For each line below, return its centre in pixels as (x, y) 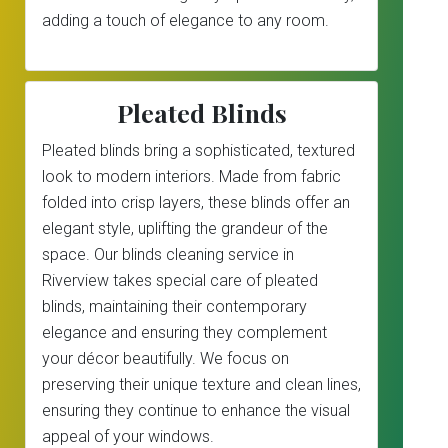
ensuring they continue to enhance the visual (196, 410)
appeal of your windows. (128, 436)
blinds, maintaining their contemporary (174, 306)
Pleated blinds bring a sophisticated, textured (198, 150)
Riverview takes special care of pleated (180, 280)
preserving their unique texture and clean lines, (201, 384)
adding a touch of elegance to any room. (185, 20)
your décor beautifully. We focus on (165, 358)
